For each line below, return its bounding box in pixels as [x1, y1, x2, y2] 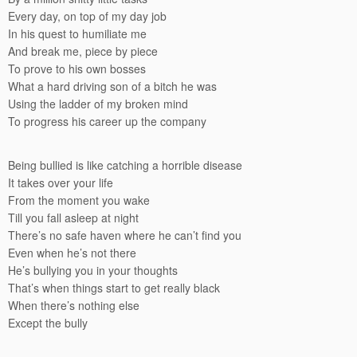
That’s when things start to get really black [8, 280, 220, 296]
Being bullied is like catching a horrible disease [8, 157, 242, 173]
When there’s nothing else [8, 297, 139, 313]
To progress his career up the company [8, 113, 206, 129]
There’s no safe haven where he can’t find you [8, 227, 241, 243]
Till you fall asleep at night [8, 210, 139, 226]
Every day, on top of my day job [8, 8, 167, 24]
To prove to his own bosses [8, 61, 146, 76]
